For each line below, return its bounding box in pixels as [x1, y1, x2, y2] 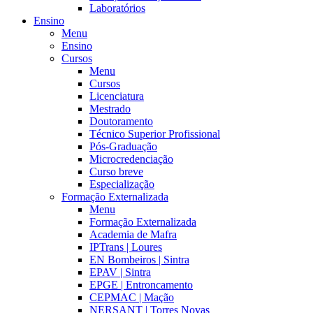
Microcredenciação [89, 152, 173, 165]
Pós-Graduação [89, 140, 157, 152]
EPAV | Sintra [89, 265, 151, 278]
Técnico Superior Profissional [89, 127, 220, 140]
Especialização [89, 177, 154, 190]
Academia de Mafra [89, 228, 177, 240]
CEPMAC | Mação [89, 291, 174, 303]
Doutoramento [89, 115, 153, 127]
